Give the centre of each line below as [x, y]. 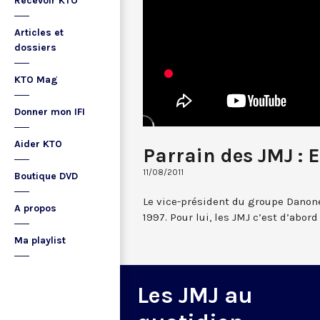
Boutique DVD [46, 176]
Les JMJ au [195, 295]
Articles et [39, 32]
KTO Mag [36, 80]
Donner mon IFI [50, 112]
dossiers [35, 47]
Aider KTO [38, 144]
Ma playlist [40, 240]
